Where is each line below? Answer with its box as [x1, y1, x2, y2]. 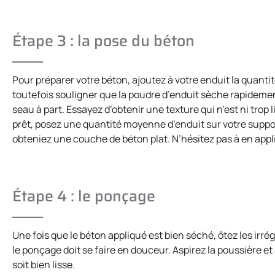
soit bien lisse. [12, 258, 77, 271]
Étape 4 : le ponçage [12, 184, 155, 208]
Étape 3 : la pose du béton [12, 28, 195, 53]
